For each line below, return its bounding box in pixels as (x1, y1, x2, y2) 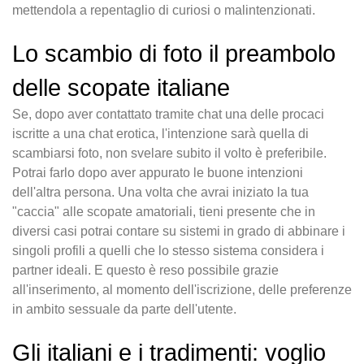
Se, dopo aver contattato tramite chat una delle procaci (12, 107, 324, 122)
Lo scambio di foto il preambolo (12, 41, 336, 67)
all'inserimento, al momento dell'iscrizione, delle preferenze (12, 283, 352, 297)
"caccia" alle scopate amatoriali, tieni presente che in (12, 205, 315, 219)
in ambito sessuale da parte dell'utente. (12, 302, 240, 317)
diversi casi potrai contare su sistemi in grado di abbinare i (12, 224, 345, 239)
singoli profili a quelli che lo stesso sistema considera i (12, 244, 324, 258)
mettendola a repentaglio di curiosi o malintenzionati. (12, 3, 318, 18)
